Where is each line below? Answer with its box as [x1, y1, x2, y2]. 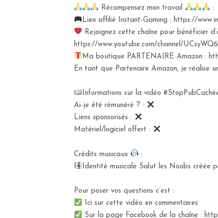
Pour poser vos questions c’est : [74, 187, 174, 195]
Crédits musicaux [74, 150, 130, 158]
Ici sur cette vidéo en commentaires [82, 200, 199, 207]
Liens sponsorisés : [74, 114, 134, 121]
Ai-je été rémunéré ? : [74, 102, 146, 109]
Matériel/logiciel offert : [74, 126, 153, 133]
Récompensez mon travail [99, 4, 185, 12]
